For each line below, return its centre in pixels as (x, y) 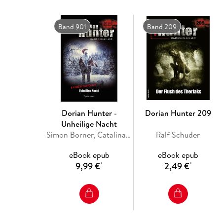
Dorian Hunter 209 (178, 113)
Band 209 (162, 26)
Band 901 (72, 26)
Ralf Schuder (178, 134)
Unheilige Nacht (89, 124)
